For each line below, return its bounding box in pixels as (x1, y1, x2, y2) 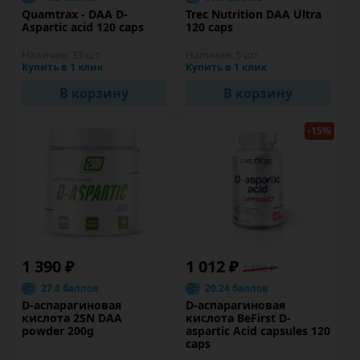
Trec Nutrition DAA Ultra (186, 6, 321, 22)
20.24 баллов (205, 281, 268, 295)
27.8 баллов (41, 281, 99, 295)
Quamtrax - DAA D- (22, 6, 128, 22)
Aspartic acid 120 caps (22, 19, 144, 35)
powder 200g (22, 323, 94, 338)
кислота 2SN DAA (22, 310, 122, 325)
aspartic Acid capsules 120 (186, 323, 330, 338)
